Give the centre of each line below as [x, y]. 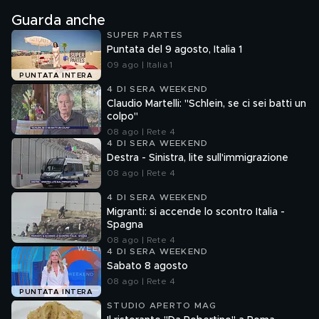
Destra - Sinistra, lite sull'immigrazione [198, 158]
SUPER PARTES [145, 35]
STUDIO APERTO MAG [162, 305]
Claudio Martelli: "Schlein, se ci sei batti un [206, 104]
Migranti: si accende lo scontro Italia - [196, 212]
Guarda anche [58, 21]
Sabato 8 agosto [147, 266]
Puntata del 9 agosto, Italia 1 [174, 50]
